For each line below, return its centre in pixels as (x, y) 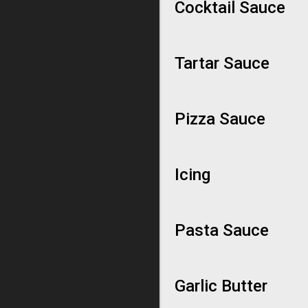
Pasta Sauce (222, 230)
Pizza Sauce (220, 119)
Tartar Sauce (222, 63)
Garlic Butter (221, 286)
